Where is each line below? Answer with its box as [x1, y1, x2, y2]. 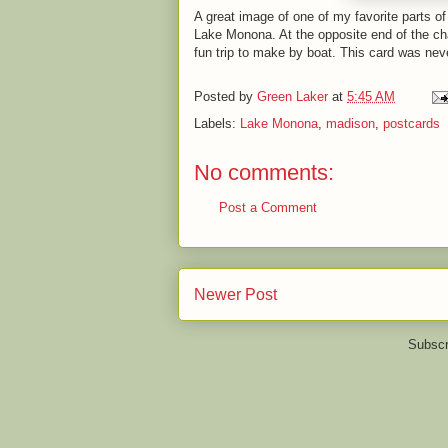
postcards [383, 116, 440, 131]
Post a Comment [219, 200, 317, 215]
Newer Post [194, 285, 277, 303]
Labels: [194, 116, 240, 131]
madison [326, 116, 375, 131]
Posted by [194, 89, 257, 105]
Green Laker [257, 89, 328, 105]
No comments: [194, 160, 334, 185]
